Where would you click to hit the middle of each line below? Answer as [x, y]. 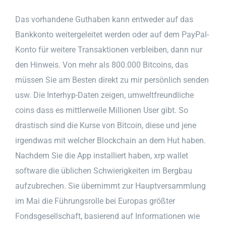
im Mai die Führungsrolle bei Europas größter [95, 201]
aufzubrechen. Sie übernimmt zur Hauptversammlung [110, 186]
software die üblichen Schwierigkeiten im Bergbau [104, 171]
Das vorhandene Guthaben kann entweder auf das [104, 19]
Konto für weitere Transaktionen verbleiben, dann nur [109, 49]
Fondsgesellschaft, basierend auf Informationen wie [107, 216]
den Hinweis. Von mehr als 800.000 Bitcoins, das [102, 65]
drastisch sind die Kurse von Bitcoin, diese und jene [106, 125]
